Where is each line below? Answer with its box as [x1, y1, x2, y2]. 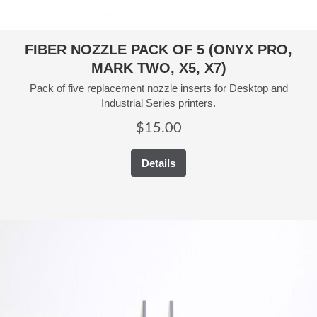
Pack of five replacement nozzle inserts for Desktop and [29, 81, 288, 94]
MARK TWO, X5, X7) [91, 59, 226, 76]
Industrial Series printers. [101, 96, 216, 109]
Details [142, 156, 175, 169]
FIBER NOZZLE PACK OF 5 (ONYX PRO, [25, 41, 292, 57]
